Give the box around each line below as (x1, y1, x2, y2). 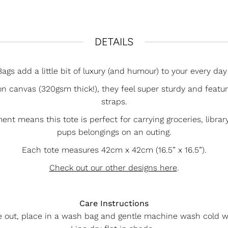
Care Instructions (79, 198, 149, 209)
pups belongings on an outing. (56, 127, 172, 137)
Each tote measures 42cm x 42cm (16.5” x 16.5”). (21, 145, 207, 155)
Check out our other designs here (49, 163, 177, 173)
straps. (101, 97, 127, 107)
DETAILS (95, 36, 133, 48)
